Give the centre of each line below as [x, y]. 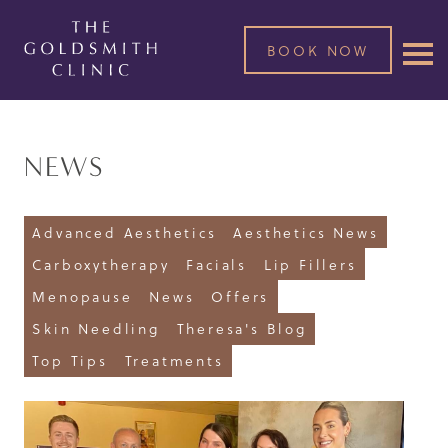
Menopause [82, 296]
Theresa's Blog [241, 329]
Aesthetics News [306, 232]
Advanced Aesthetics [124, 232]
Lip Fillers [310, 264]
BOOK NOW [317, 50]
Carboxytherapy [101, 264]
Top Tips [70, 361]
